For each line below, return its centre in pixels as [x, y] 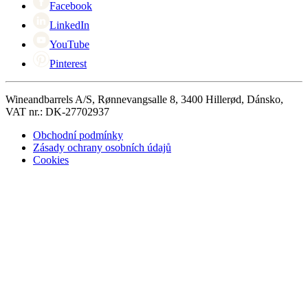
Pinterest [68, 63]
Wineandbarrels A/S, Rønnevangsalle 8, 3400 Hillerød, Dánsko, [144, 99]
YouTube [69, 44]
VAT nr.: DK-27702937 [57, 111]
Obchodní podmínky [78, 135]
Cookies [51, 159]
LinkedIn [69, 25]
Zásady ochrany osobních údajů [102, 147]
